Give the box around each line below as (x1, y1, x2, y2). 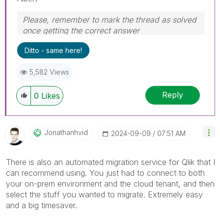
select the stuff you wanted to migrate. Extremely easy (6, 189, 203, 199)
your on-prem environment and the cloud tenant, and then (6, 178, 215, 189)
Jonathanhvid (44, 128, 88, 137)
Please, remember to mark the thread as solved (23, 14, 196, 25)
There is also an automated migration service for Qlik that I (6, 157, 215, 167)
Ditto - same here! (25, 46, 82, 55)
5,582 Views (29, 67, 69, 76)
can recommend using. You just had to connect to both (6, 167, 205, 178)
